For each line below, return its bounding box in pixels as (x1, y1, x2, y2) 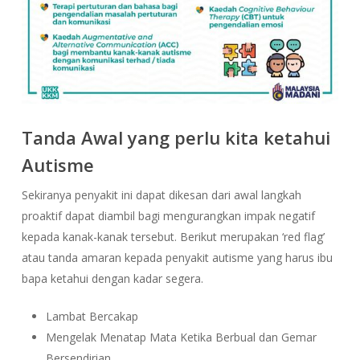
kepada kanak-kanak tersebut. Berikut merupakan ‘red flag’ (21, 228, 325, 244)
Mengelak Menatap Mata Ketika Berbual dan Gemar (45, 329, 317, 345)
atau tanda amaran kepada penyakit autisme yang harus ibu (21, 249, 333, 265)
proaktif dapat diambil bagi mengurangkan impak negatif (21, 207, 315, 223)
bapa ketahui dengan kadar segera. (21, 270, 203, 286)
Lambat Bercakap (45, 308, 138, 324)
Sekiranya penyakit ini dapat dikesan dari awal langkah (21, 186, 301, 202)
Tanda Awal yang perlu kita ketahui (21, 125, 330, 149)
